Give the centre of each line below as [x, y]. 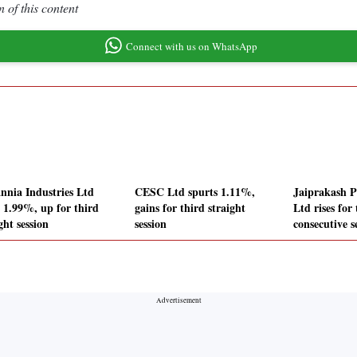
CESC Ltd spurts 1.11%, [195, 192]
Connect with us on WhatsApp [191, 46]
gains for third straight [190, 208]
